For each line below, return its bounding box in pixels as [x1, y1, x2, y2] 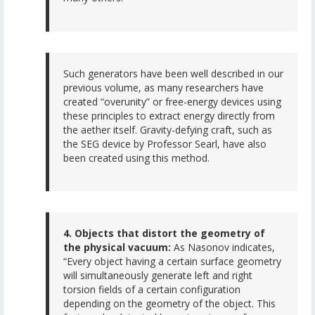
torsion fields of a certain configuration [63, 283, 240, 297]
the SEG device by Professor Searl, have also [63, 136, 266, 150]
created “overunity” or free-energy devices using [63, 94, 281, 108]
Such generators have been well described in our [63, 66, 283, 80]
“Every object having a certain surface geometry [63, 255, 281, 269]
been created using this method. [63, 150, 210, 165]
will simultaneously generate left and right [63, 269, 252, 283]
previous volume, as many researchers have [63, 80, 264, 94]
